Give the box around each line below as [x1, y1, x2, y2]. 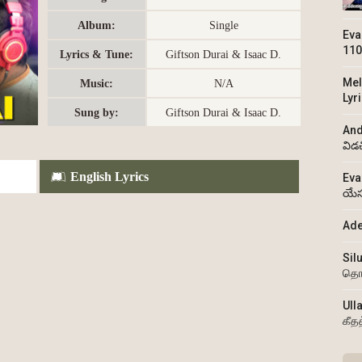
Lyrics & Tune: [59, 48, 133, 61]
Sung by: [74, 106, 119, 119]
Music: [79, 77, 113, 90]
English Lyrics [69, 169, 149, 183]
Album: [77, 19, 116, 32]
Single [208, 19, 238, 32]
